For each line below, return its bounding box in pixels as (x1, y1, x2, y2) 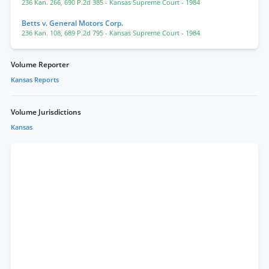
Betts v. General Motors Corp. (22, 18, 123, 28)
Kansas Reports (11, 76, 59, 84)
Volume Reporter (11, 59, 69, 70)
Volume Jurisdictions (11, 107, 81, 117)
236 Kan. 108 (22, 29, 61, 37)
